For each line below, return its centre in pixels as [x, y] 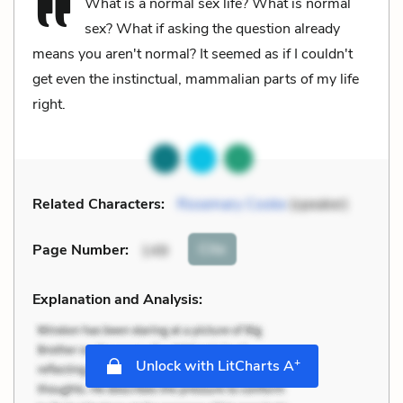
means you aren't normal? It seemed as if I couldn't [193, 54]
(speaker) [319, 204]
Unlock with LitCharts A [213, 366]
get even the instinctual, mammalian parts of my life [196, 79]
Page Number [79, 251]
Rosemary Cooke [233, 204]
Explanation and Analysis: [117, 299]
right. [49, 104]
